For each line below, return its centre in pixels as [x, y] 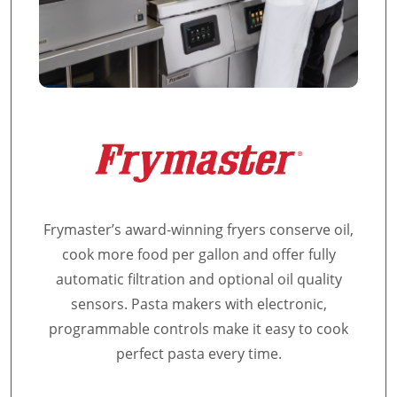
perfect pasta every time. [198, 354]
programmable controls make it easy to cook [198, 329]
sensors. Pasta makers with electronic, [198, 304]
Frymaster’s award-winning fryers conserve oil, [198, 230]
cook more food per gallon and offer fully [198, 254]
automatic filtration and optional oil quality [198, 279]
